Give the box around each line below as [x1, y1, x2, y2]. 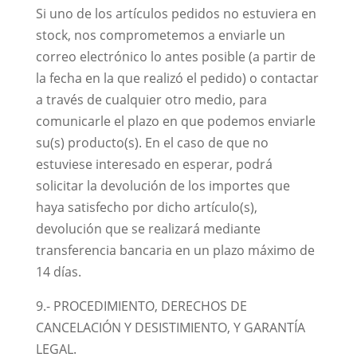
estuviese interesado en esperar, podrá [35, 155, 273, 173]
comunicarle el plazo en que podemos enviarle [35, 112, 316, 130]
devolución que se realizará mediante [35, 220, 261, 237]
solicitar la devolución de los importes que [35, 177, 290, 194]
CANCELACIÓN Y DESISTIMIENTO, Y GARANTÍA [35, 319, 305, 336]
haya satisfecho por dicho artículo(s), [35, 198, 257, 216]
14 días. [35, 263, 81, 280]
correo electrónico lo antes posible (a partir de [35, 48, 316, 65]
